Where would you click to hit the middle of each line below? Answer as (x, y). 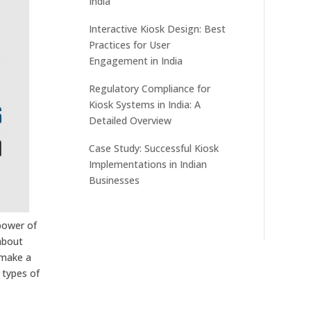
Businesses (115, 180)
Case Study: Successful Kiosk (154, 148)
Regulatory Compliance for (150, 88)
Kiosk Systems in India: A (145, 104)
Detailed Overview (131, 120)
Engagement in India (136, 60)
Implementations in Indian (148, 164)
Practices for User (130, 44)
